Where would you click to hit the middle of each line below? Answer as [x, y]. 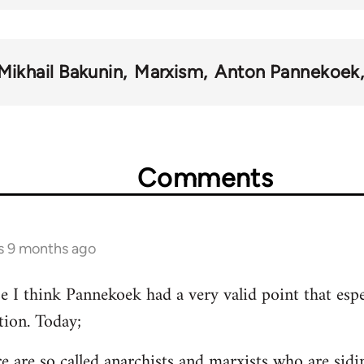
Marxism [169, 71]
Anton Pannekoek [287, 71]
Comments [206, 178]
